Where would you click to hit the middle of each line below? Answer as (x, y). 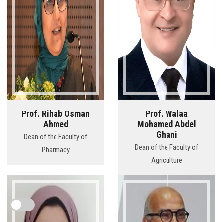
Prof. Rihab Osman (55, 114)
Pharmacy (55, 150)
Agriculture (166, 160)
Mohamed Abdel (166, 124)
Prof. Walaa (166, 114)
